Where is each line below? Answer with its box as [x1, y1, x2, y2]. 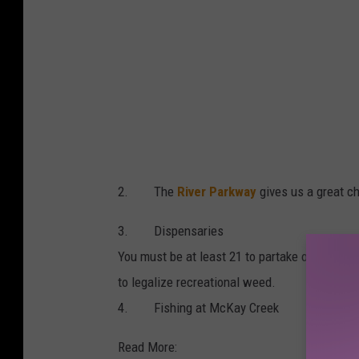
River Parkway [177, 183, 256, 200]
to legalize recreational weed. [118, 273, 276, 290]
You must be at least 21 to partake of [118, 248, 316, 264]
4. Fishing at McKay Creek [118, 299, 279, 316]
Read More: [118, 338, 177, 355]
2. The [118, 183, 177, 200]
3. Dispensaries [118, 222, 224, 239]
